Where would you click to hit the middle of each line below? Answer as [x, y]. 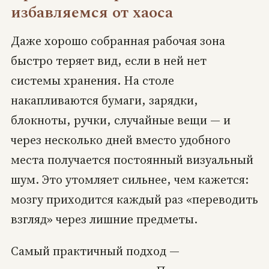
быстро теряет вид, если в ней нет [108, 60]
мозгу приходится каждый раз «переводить [134, 199]
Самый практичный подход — [95, 251]
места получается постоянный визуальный [132, 159]
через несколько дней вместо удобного [120, 140]
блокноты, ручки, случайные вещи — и [120, 120]
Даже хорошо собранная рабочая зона [118, 41]
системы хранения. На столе [92, 80]
